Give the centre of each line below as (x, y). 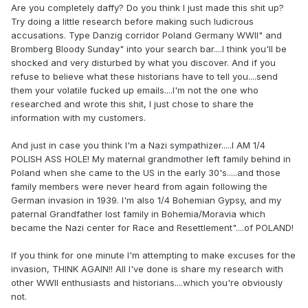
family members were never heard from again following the (139, 187)
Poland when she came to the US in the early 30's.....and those (146, 173)
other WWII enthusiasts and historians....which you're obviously (147, 283)
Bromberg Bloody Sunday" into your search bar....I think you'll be (149, 49)
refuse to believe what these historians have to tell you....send (144, 77)
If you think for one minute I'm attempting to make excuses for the (153, 255)
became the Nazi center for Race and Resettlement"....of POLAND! (152, 228)
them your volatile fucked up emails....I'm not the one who (135, 90)
